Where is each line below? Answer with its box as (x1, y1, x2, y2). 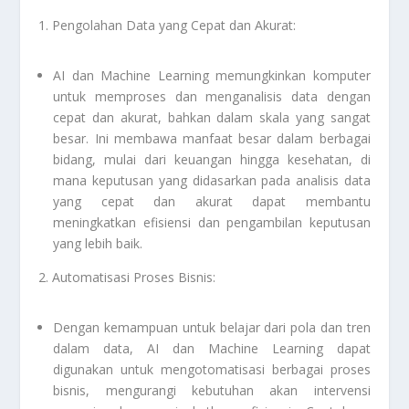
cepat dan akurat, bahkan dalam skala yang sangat (53, 108, 371, 126)
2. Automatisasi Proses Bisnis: (38, 267, 216, 286)
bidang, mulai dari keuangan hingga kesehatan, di (53, 150, 371, 168)
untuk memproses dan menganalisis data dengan (53, 87, 371, 105)
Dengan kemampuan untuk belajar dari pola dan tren (53, 319, 371, 337)
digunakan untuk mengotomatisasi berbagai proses (53, 361, 371, 379)
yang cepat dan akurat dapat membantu (53, 192, 371, 210)
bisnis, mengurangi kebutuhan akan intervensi (53, 382, 371, 400)
